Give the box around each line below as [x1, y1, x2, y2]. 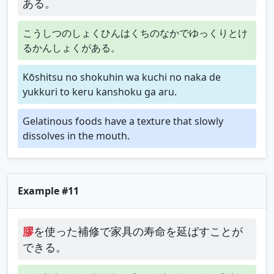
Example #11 [18, 183, 79, 198]
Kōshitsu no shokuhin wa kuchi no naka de [23, 70, 221, 84]
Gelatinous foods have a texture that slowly [23, 114, 223, 128]
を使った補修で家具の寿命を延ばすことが [34, 223, 243, 239]
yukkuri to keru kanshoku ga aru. [23, 84, 177, 98]
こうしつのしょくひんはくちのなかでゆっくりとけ [23, 26, 248, 40]
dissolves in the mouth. [23, 128, 130, 143]
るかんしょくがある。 [23, 40, 120, 54]
